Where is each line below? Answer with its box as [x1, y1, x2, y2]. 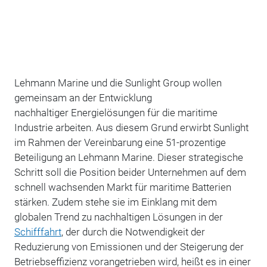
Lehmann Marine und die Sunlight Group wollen [14, 76, 222, 89]
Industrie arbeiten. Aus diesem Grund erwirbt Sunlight [14, 121, 249, 133]
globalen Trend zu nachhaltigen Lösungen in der [14, 210, 223, 223]
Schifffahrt [14, 225, 61, 238]
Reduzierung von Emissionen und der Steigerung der [14, 240, 244, 253]
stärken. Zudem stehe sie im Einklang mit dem [14, 195, 217, 208]
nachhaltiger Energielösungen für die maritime [14, 106, 218, 119]
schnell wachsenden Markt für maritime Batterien [14, 181, 231, 193]
